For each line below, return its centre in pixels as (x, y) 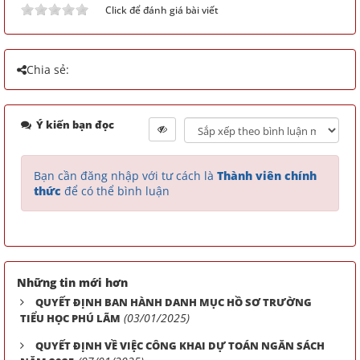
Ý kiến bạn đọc (74, 125)
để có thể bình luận (115, 191)
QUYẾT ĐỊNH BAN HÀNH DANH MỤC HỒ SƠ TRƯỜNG (174, 302)
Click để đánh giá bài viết (162, 10)
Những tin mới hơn (72, 282)
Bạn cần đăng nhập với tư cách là (125, 176)
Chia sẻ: (48, 70)
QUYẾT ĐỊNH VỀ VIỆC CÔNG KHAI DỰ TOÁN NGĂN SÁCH (180, 346)
